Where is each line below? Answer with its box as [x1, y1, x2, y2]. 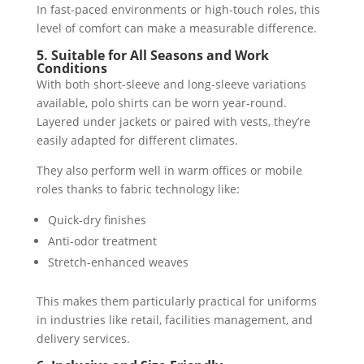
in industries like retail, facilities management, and [36, 312, 313, 327]
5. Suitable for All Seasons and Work [36, 46, 269, 64]
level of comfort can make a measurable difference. [36, 20, 317, 36]
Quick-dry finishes [47, 212, 146, 227]
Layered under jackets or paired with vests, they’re [36, 114, 310, 129]
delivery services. [36, 331, 130, 346]
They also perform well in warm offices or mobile [36, 162, 302, 178]
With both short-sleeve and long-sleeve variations [36, 76, 306, 92]
